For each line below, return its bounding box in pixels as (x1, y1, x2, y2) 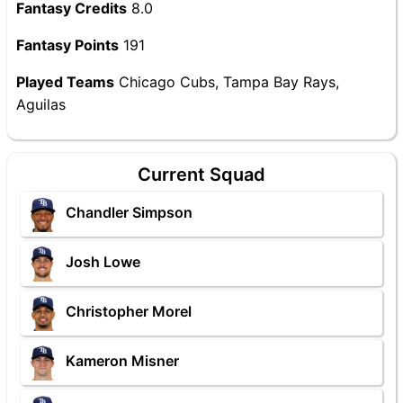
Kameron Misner (66, 352, 179, 371)
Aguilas (16, 95, 66, 113)
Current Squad (138, 164, 265, 185)
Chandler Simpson (66, 203, 193, 222)
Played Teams (16, 73, 114, 91)
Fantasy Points (16, 36, 119, 54)
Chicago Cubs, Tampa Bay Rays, (114, 73, 339, 91)
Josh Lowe (66, 253, 140, 272)
